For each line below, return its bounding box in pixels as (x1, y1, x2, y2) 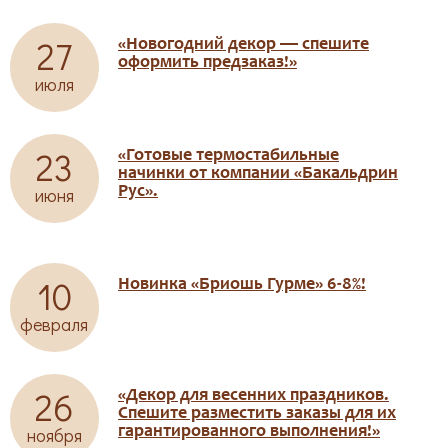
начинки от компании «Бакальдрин (118, 165, 398, 183)
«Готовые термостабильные (118, 147, 339, 165)
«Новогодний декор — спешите (118, 36, 369, 54)
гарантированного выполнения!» (118, 423, 380, 441)
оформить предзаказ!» (118, 54, 297, 72)
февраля (20, 312, 89, 336)
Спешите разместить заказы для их (118, 405, 396, 423)
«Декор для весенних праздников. (118, 387, 389, 405)
